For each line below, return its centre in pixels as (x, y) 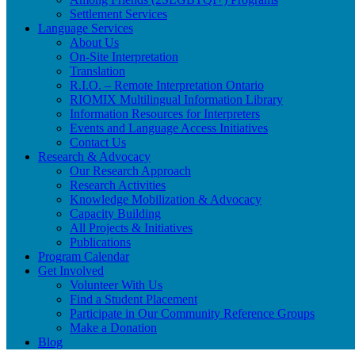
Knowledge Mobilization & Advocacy (166, 199)
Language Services (86, 28)
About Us (94, 42)
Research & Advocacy (94, 157)
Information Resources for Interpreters (165, 114)
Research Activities (118, 185)
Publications (100, 242)
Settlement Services (118, 14)
